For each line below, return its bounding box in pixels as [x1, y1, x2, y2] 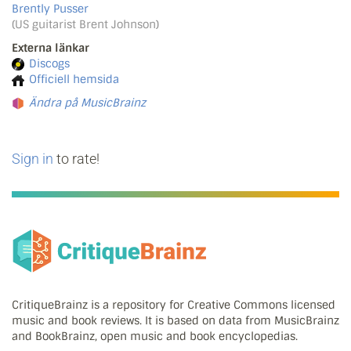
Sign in [12, 150, 53, 167]
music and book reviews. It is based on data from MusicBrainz [12, 313, 339, 328]
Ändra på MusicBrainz [29, 96, 146, 110]
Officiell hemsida [29, 72, 119, 86]
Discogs [29, 56, 70, 71]
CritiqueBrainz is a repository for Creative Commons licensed [12, 298, 335, 313]
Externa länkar [12, 41, 89, 55]
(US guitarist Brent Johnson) [12, 17, 159, 31]
